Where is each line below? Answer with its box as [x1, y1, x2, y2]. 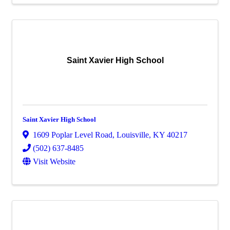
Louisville [117, 130, 149, 139]
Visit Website [33, 157, 75, 166]
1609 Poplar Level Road [33, 130, 112, 139]
